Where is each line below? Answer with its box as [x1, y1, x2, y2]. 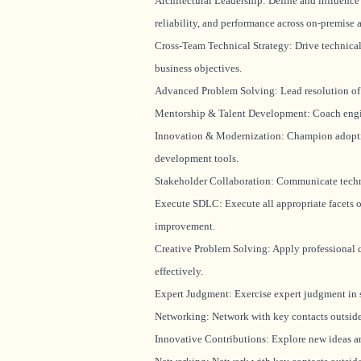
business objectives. [155, 62, 242, 74]
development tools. [155, 152, 239, 164]
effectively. [155, 265, 203, 277]
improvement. [155, 220, 215, 232]
